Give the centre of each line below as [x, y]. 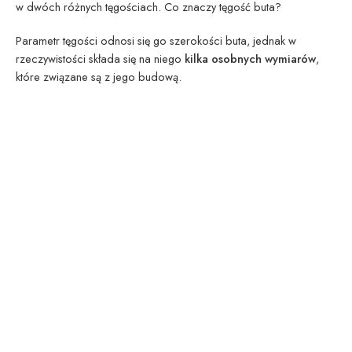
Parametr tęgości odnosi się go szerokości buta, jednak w [156, 40]
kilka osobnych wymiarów [250, 58]
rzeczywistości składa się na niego [100, 58]
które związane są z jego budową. [99, 76]
